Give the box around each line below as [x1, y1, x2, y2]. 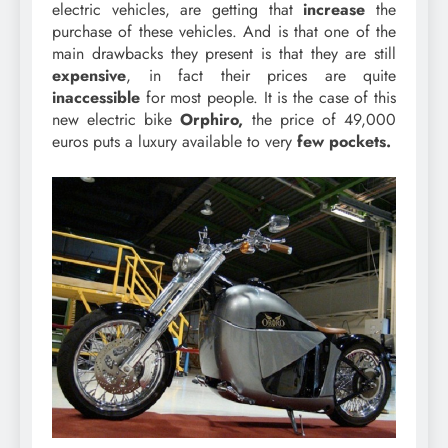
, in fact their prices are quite [126, 63, 396, 87]
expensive [52, 63, 126, 87]
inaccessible [52, 85, 140, 109]
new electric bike [52, 107, 181, 131]
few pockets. [297, 129, 391, 153]
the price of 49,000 [243, 107, 397, 131]
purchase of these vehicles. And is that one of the [52, 19, 396, 43]
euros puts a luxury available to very [52, 129, 297, 153]
